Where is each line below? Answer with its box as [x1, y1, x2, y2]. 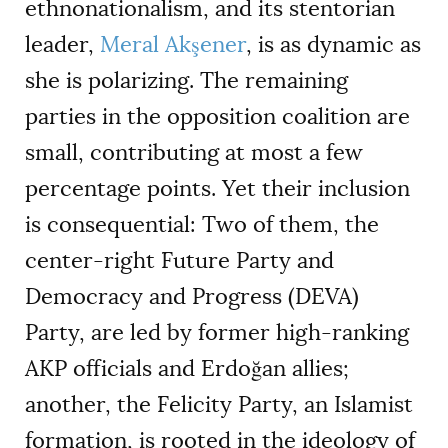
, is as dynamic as [246, 30, 421, 60]
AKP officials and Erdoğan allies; [25, 354, 349, 384]
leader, [25, 30, 100, 60]
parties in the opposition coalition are [25, 102, 410, 132]
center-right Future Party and [25, 246, 334, 276]
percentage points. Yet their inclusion [25, 174, 410, 204]
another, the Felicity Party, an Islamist [25, 390, 413, 420]
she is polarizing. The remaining [25, 66, 348, 96]
